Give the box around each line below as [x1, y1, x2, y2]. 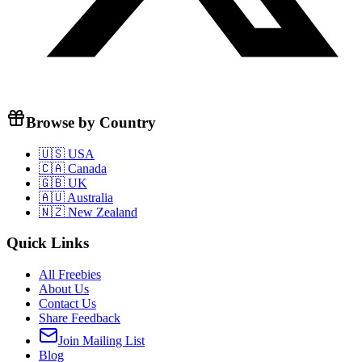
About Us [39, 282, 89, 296]
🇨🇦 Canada [39, 161, 107, 175]
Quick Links [6, 234, 89, 252]
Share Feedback [39, 311, 120, 325]
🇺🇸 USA [39, 146, 95, 161]
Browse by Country [26, 113, 156, 131]
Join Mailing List [58, 334, 145, 347]
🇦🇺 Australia [39, 190, 113, 204]
